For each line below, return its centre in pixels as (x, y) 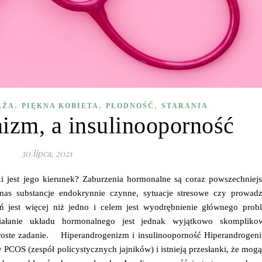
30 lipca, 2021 (46, 153)
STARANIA (185, 106)
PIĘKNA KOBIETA (60, 106)
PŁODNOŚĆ (130, 106)
